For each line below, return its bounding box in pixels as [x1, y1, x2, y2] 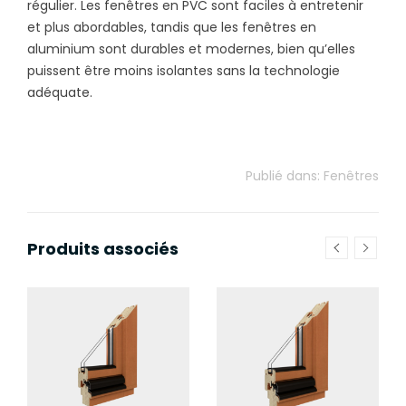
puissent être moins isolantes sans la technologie [27, 61, 340, 80]
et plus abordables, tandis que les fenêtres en [27, 17, 316, 36]
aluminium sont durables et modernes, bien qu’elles [27, 39, 355, 58]
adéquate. [27, 82, 92, 101]
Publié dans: [246, 166, 324, 185]
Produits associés [27, 237, 179, 260]
